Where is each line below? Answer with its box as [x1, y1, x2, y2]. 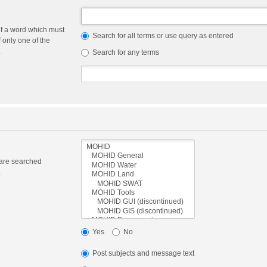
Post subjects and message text [90, 249, 194, 258]
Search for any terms [90, 48, 159, 57]
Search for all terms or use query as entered [90, 32, 234, 40]
